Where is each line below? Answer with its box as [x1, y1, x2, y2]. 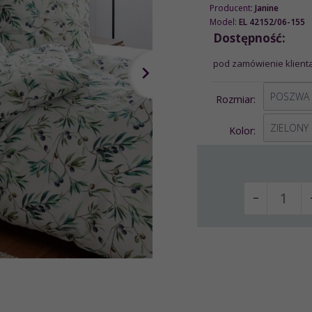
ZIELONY [270, 120, 309, 134]
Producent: [209, 1, 255, 14]
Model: [209, 15, 239, 28]
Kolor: [229, 123, 259, 137]
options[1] [263, 81, 309, 95]
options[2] [263, 112, 309, 126]
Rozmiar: [216, 92, 259, 106]
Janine [254, 1, 279, 14]
